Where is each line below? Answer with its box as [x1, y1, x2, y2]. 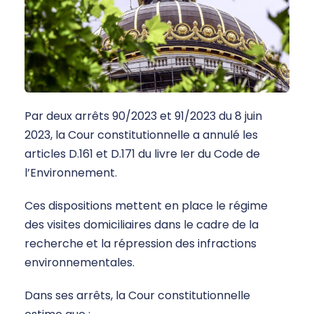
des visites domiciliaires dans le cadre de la [25, 216, 259, 233]
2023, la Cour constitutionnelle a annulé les [25, 126, 258, 143]
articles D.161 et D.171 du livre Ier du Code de [25, 145, 260, 162]
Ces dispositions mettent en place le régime [25, 197, 268, 214]
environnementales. [25, 254, 135, 271]
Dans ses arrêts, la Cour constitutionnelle [25, 287, 250, 303]
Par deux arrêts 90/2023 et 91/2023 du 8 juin [25, 107, 262, 124]
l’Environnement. [25, 164, 117, 181]
